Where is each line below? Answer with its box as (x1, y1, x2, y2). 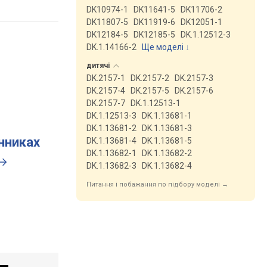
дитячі (86, 61, 111, 70)
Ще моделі (142, 42, 184, 52)
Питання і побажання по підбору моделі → (86, 181, 228, 188)
